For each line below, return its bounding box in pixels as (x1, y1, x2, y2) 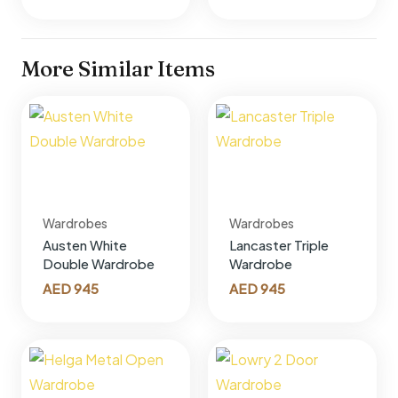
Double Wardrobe (43, 255, 155, 273)
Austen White (43, 236, 127, 254)
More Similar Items (21, 55, 215, 82)
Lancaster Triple (228, 236, 329, 254)
